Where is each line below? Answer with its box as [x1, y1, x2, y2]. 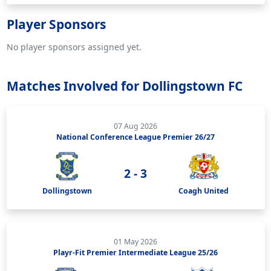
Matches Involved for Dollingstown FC [6, 77, 243, 94]
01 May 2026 [114, 236, 157, 247]
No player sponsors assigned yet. [6, 41, 142, 53]
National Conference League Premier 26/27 [56, 131, 215, 142]
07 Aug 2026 [114, 120, 157, 131]
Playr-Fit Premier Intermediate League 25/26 [53, 247, 218, 258]
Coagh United [178, 185, 229, 196]
